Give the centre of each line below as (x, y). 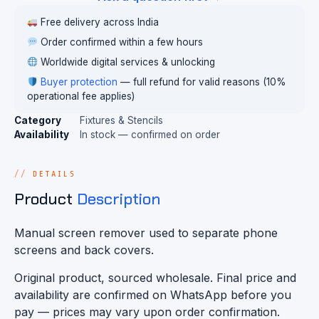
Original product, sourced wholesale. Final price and (155, 277)
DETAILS (54, 174)
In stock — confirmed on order (150, 135)
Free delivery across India (99, 22)
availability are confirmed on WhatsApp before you (153, 294)
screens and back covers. (84, 250)
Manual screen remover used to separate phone (146, 233)
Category (38, 120)
